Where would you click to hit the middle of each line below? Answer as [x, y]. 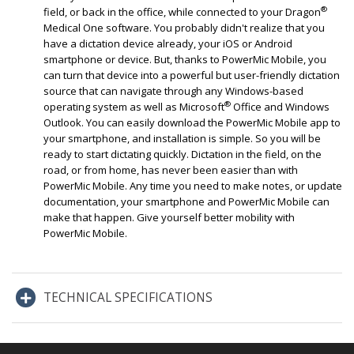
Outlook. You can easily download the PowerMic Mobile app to [192, 122]
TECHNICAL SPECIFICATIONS [128, 298]
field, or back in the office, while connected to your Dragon [182, 12]
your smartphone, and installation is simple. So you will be [182, 138]
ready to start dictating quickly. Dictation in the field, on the [183, 154]
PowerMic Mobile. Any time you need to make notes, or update [193, 186]
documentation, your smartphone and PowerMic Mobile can [186, 201]
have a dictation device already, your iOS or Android [168, 43]
